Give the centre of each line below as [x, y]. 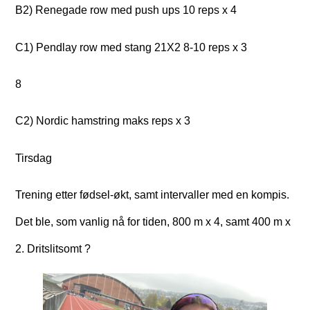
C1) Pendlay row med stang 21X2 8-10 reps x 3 [133, 47]
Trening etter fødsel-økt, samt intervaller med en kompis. [153, 195]
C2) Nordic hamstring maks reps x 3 [104, 121]
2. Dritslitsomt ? [53, 249]
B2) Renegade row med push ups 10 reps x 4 [128, 10]
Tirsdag [35, 158]
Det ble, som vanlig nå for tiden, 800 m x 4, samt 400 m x [153, 222]
